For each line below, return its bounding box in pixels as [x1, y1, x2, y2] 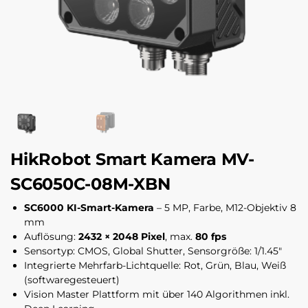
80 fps [195, 230, 226, 243]
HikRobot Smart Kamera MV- [10, 149, 254, 170]
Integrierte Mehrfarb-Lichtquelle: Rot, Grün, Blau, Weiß [24, 258, 286, 272]
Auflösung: [24, 230, 78, 243]
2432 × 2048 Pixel [78, 230, 165, 243]
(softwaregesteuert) [24, 273, 120, 286]
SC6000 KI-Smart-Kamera [24, 201, 154, 214]
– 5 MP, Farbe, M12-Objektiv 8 [154, 201, 296, 214]
